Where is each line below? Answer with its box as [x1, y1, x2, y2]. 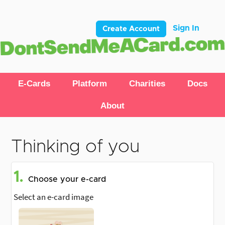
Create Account [102, 25, 160, 33]
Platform [72, 79, 107, 89]
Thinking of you [11, 138, 140, 156]
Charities [129, 79, 165, 89]
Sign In [173, 24, 199, 33]
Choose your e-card [28, 175, 106, 184]
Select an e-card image [14, 191, 93, 203]
